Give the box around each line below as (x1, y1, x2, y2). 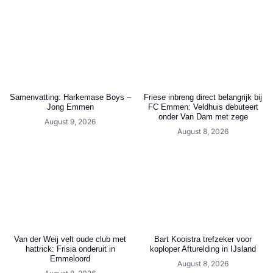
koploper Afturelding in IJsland (150, 244, 256, 254)
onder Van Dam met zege (158, 112, 248, 122)
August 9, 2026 (44, 117, 96, 127)
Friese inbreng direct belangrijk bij (144, 93, 262, 102)
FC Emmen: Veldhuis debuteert (147, 102, 258, 112)
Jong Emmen (46, 102, 94, 112)
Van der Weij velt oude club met (14, 235, 126, 244)
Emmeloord (50, 254, 90, 264)
